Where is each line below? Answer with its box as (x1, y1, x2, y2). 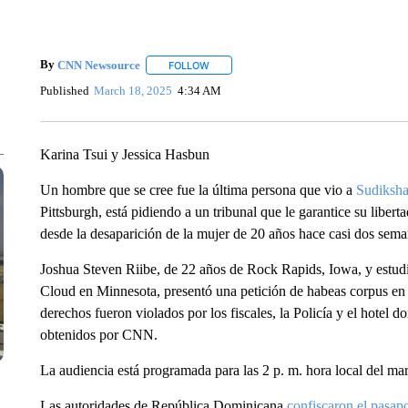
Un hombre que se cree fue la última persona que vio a (39, 182, 356, 198)
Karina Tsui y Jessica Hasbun (39, 147, 209, 162)
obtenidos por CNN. (39, 327, 158, 342)
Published (39, 83, 89, 97)
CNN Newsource (56, 57, 140, 72)
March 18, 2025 (94, 83, 173, 97)
